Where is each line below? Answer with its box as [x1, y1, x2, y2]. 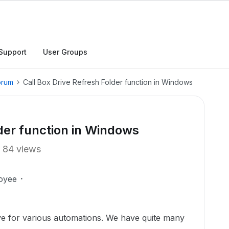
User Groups [43, 48, 87, 56]
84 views [3, 144, 41, 154]
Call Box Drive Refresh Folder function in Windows [23, 78, 193, 86]
